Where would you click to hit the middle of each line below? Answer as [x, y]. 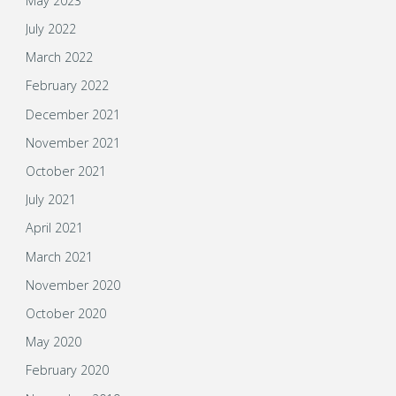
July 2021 [50, 200]
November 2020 [72, 285]
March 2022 [59, 57]
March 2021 [59, 256]
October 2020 [65, 313]
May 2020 [53, 342]
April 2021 [54, 228]
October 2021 [65, 171]
